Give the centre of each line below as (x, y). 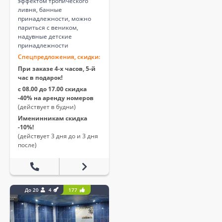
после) (27, 145)
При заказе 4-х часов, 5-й (57, 69)
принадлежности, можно (55, 19)
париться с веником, (48, 28)
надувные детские (45, 37)
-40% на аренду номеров (56, 98)
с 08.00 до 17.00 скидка (52, 89)
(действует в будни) (47, 107)
